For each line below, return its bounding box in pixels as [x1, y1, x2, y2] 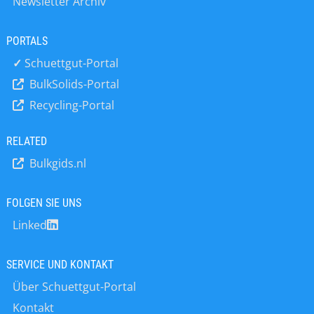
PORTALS [6, 34, 48, 48]
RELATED [6, 135, 47, 148]
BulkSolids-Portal [26, 76, 119, 92]
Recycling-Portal [26, 97, 114, 113]
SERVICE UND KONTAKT [6, 258, 114, 271]
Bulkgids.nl [26, 156, 86, 171]
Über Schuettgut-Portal [12, 279, 136, 294]
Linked [12, 217, 47, 233]
